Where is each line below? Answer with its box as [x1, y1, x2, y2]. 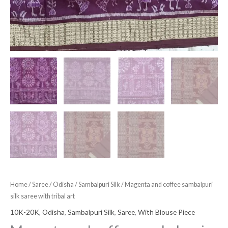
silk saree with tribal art [10, 192, 75, 201]
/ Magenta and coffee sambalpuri [120, 181, 213, 189]
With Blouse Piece [138, 207, 195, 216]
